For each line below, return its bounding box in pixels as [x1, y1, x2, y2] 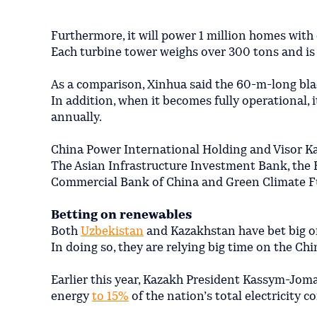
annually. [51, 111, 102, 124]
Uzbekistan [81, 225, 144, 238]
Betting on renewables [51, 209, 192, 221]
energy [51, 290, 92, 303]
